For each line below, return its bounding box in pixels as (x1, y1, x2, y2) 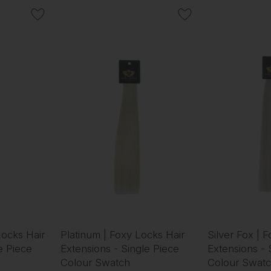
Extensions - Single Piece (60, 243, 179, 255)
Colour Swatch (60, 256, 130, 269)
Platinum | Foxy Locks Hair (60, 229, 184, 241)
